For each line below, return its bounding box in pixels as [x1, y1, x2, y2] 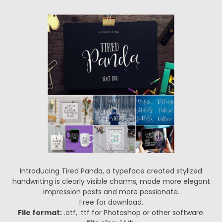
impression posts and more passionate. [43, 187, 179, 197]
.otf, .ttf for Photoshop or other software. [61, 208, 205, 218]
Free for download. [79, 197, 143, 207]
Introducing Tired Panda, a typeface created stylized [20, 166, 202, 176]
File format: [17, 208, 62, 218]
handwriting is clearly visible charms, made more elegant [12, 176, 210, 186]
